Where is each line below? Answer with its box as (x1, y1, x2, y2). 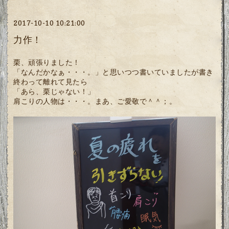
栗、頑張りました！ (13, 58, 80, 67)
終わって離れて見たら (13, 77, 88, 86)
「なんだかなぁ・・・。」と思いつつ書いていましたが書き (13, 67, 214, 77)
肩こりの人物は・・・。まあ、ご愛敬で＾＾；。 (13, 97, 177, 106)
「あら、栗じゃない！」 (13, 87, 95, 96)
